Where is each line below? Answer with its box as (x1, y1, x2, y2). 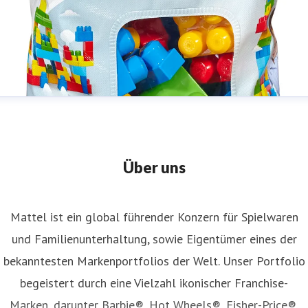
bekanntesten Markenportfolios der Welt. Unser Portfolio (3, 253, 305, 269)
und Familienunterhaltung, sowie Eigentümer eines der (11, 231, 297, 247)
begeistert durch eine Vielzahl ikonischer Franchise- (20, 275, 288, 291)
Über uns (122, 158, 186, 177)
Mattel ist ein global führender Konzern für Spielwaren (10, 209, 298, 225)
